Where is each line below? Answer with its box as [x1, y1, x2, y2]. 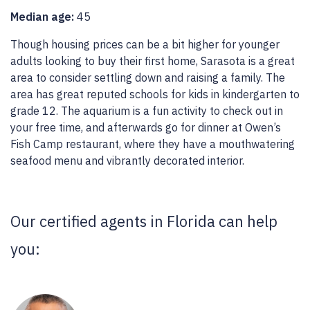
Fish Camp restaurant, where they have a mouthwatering [10, 136, 295, 151]
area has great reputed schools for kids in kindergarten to [10, 86, 300, 101]
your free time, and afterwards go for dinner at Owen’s [10, 120, 281, 134]
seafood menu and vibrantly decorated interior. [10, 153, 244, 167]
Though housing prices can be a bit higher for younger [10, 37, 280, 51]
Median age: [10, 9, 77, 24]
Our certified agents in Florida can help [10, 210, 277, 231]
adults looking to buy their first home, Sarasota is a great [10, 53, 295, 68]
